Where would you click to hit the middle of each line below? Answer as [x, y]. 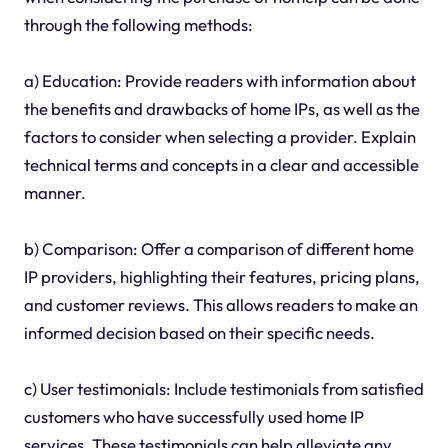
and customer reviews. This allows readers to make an [220, 304]
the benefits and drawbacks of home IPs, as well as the [221, 108]
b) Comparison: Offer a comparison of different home [218, 248]
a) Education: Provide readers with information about [219, 80]
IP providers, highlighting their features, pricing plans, [221, 276]
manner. [54, 192]
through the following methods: [138, 24]
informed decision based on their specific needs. [199, 332]
